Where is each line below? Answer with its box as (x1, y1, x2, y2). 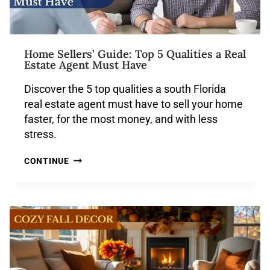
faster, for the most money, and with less (24, 113, 218, 125)
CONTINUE (24, 156, 69, 166)
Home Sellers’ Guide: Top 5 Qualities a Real (24, 47, 246, 61)
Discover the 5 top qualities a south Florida (24, 83, 226, 95)
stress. (24, 128, 57, 140)
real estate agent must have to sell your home (24, 98, 243, 110)
